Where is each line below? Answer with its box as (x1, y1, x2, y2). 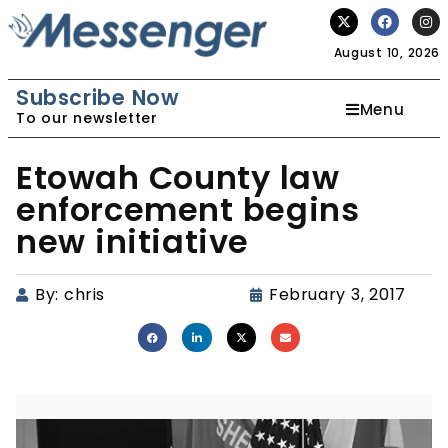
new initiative (16, 219, 250, 264)
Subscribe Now (16, 83, 180, 112)
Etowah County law (16, 155, 340, 200)
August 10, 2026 (333, 44, 440, 61)
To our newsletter (16, 108, 158, 128)
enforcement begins (16, 187, 360, 232)
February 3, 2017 (269, 283, 406, 306)
